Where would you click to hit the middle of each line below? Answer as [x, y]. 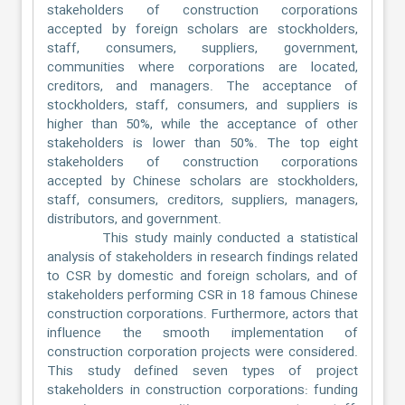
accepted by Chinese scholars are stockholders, [202, 181]
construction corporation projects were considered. [202, 352]
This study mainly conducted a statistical [202, 238]
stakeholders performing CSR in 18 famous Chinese [202, 295]
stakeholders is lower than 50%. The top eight [202, 143]
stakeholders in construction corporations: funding [202, 390]
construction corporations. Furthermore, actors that [202, 314]
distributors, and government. [134, 219]
